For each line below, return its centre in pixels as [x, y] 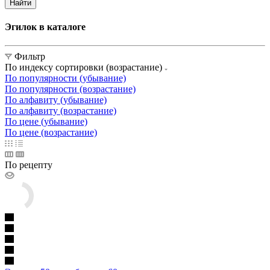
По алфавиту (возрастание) [61, 111]
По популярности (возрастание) [70, 89]
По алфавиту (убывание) [56, 100]
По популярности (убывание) [65, 78]
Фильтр [30, 57]
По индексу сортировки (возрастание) [85, 67]
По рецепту [29, 165]
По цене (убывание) [46, 122]
